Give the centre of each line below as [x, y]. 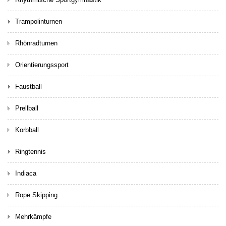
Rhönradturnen [36, 43]
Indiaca [26, 173]
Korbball [27, 130]
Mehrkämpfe [33, 216]
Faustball [29, 86]
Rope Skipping [36, 195]
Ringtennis [31, 151]
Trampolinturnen [39, 21]
